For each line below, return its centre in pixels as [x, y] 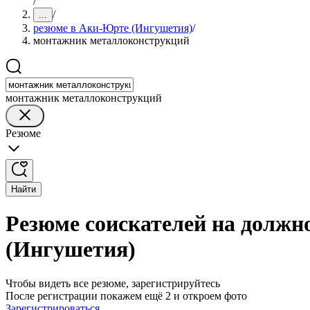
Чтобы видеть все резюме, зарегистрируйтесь [113, 283]
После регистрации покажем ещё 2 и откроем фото [126, 295]
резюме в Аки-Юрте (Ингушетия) [113, 28]
